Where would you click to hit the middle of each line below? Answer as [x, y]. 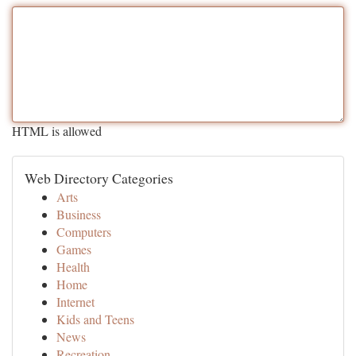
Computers [84, 232]
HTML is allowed [57, 131]
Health [73, 267]
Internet [75, 302]
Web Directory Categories [99, 178]
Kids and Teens [95, 319]
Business [79, 214]
